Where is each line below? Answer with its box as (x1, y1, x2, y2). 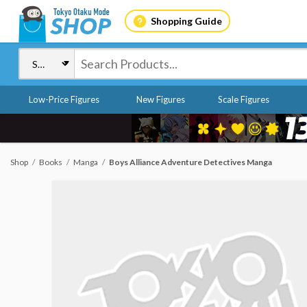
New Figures (136, 94, 185, 105)
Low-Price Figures (29, 94, 99, 105)
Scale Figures (217, 94, 269, 105)
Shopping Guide (150, 14, 222, 27)
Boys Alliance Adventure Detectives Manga (109, 157, 272, 167)
